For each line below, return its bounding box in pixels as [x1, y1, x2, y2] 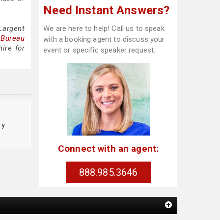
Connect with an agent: [57, 142, 159, 154]
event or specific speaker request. [43, 46, 156, 55]
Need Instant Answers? [43, 3, 170, 17]
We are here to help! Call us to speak [43, 24, 165, 33]
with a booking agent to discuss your [43, 35, 165, 44]
